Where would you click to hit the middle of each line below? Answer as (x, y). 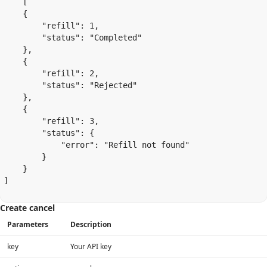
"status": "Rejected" (70, 85)
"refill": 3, (51, 121)
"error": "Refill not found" (97, 145)
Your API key (91, 246)
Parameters (28, 224)
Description (91, 224)
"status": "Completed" (73, 38)
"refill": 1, (51, 26)
